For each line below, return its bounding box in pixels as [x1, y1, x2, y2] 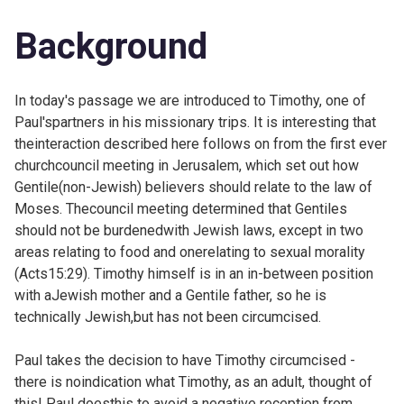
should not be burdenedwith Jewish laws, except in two [14, 221, 363, 239]
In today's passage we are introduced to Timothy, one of [14, 91, 366, 109]
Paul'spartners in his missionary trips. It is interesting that [14, 113, 376, 131]
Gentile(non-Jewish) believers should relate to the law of [14, 178, 372, 196]
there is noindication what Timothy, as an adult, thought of [14, 372, 372, 390]
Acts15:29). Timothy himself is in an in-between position [19, 264, 373, 282]
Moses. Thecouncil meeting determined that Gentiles [14, 199, 347, 217]
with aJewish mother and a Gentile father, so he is [14, 286, 326, 304]
